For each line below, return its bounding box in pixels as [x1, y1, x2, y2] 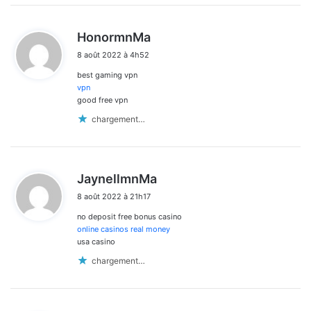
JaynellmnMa [77, 171, 157, 186]
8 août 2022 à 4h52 [77, 49, 149, 60]
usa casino [77, 236, 115, 246]
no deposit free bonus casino [77, 211, 182, 221]
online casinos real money [77, 224, 170, 234]
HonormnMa [77, 29, 151, 44]
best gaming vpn [77, 69, 137, 80]
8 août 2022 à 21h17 [77, 191, 151, 201]
